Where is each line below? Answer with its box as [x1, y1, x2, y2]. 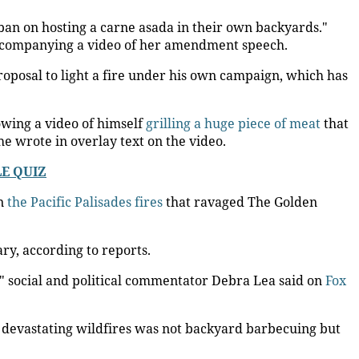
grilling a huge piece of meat [146, 115, 321, 132]
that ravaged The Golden [163, 193, 317, 211]
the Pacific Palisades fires [7, 193, 163, 211]
